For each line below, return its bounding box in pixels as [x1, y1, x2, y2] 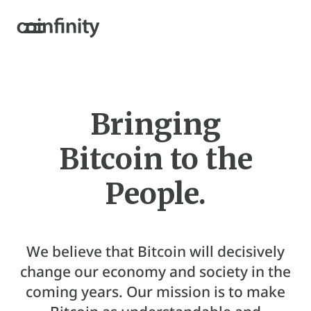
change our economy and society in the [20, 262, 291, 281]
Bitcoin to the [58, 141, 253, 177]
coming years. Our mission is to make [26, 282, 285, 301]
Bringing [90, 106, 221, 142]
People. [105, 176, 206, 212]
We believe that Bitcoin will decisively [26, 242, 285, 261]
